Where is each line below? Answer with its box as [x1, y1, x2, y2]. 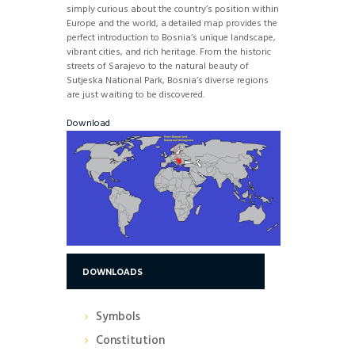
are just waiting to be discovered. [67, 86, 204, 103]
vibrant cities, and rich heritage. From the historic [67, 44, 271, 60]
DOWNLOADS [82, 266, 143, 277]
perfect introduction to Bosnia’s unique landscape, [67, 29, 276, 46]
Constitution [95, 330, 165, 350]
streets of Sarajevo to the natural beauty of [67, 58, 249, 74]
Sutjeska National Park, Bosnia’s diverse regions [67, 72, 269, 89]
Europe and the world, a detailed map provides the [67, 15, 277, 32]
